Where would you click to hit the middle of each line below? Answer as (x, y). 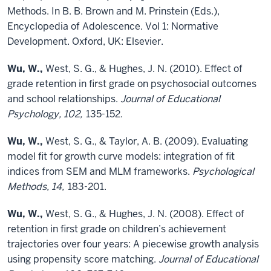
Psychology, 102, (46, 114)
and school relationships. (64, 99)
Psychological (223, 171)
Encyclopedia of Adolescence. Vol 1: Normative (113, 26)
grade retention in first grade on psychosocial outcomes (132, 84)
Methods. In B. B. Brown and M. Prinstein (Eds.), (113, 11)
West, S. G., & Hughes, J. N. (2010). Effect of (143, 69)
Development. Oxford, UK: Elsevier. (85, 41)
